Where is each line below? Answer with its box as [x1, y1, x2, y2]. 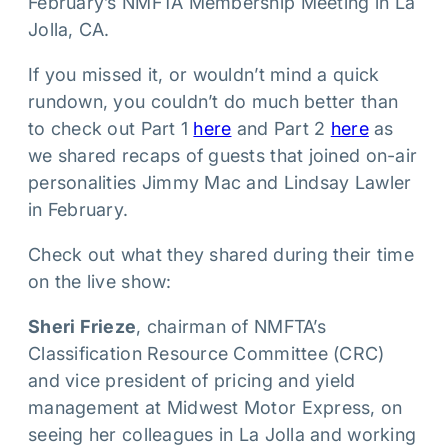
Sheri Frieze [28, 316, 137, 337]
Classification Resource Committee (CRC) [28, 343, 385, 364]
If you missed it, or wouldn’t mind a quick [28, 64, 380, 85]
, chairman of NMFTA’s [136, 316, 326, 337]
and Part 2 [231, 118, 331, 139]
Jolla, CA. [28, 19, 110, 40]
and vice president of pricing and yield [28, 370, 356, 391]
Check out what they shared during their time [28, 244, 414, 265]
